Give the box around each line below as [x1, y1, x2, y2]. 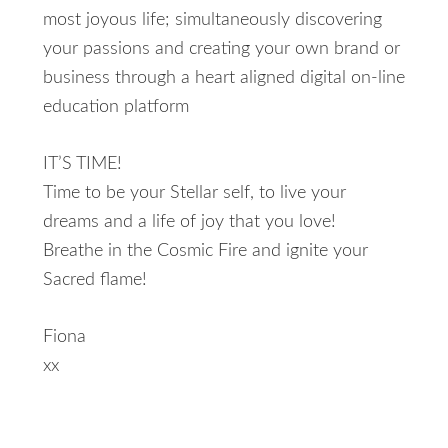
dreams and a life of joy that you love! [42, 213, 336, 231]
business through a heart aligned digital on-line [42, 69, 405, 87]
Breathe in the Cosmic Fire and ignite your [42, 242, 368, 260]
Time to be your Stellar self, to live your [42, 184, 346, 202]
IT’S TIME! [42, 155, 122, 173]
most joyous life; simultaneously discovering [42, 11, 382, 29]
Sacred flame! [42, 271, 147, 289]
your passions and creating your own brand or [42, 40, 400, 58]
